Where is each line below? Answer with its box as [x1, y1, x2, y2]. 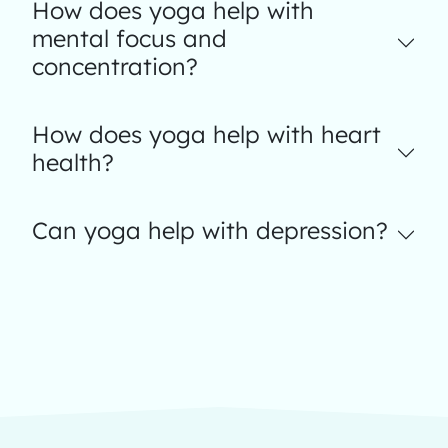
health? [32, 148, 114, 177]
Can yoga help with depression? [32, 216, 388, 245]
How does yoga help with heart [32, 120, 381, 149]
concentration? [32, 52, 198, 81]
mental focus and [32, 24, 227, 53]
